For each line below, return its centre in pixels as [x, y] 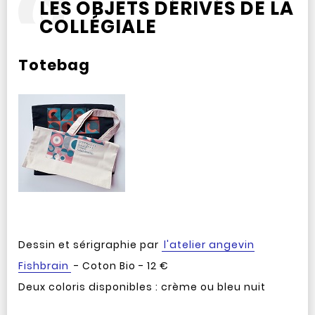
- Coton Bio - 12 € [120, 266]
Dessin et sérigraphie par [90, 245]
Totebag [54, 65]
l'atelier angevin [209, 245]
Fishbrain [43, 266]
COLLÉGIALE [98, 27]
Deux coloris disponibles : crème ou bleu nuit [142, 287]
